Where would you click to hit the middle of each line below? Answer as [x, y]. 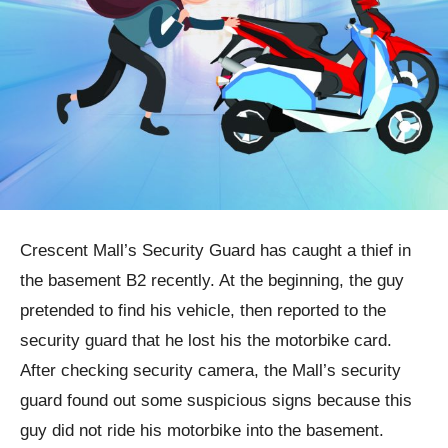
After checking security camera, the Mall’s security [210, 370]
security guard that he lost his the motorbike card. [206, 340]
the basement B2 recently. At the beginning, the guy [212, 280]
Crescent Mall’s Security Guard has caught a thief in [215, 250]
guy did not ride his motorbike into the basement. [202, 430]
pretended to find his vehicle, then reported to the [203, 310]
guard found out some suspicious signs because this [216, 400]
